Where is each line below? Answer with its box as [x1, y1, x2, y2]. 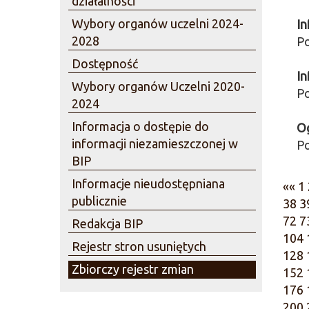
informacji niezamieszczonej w [72, 137, 238, 150]
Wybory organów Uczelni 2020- [72, 79, 245, 93]
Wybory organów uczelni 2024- [72, 17, 243, 30]
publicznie [72, 194, 127, 208]
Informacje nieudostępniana [72, 177, 225, 190]
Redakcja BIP [72, 217, 143, 230]
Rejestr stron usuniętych [72, 239, 206, 253]
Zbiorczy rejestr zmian [72, 262, 194, 276]
